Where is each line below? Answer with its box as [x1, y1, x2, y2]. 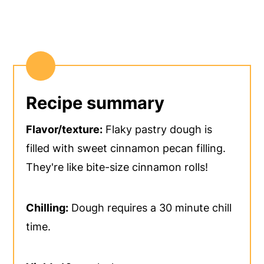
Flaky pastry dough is [103, 123, 213, 136]
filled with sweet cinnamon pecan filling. [26, 141, 226, 154]
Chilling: [26, 201, 69, 214]
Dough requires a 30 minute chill [68, 201, 232, 214]
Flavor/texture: [26, 123, 103, 136]
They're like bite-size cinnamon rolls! [26, 160, 209, 173]
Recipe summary [26, 92, 165, 113]
